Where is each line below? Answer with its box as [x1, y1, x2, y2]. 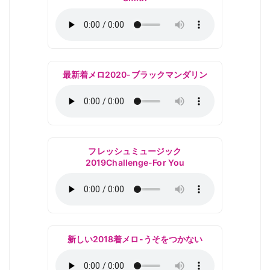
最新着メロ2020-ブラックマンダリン [62, 69, 208, 80]
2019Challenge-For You [85, 157, 185, 168]
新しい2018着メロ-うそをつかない [67, 234, 203, 244]
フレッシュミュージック [88, 146, 182, 156]
